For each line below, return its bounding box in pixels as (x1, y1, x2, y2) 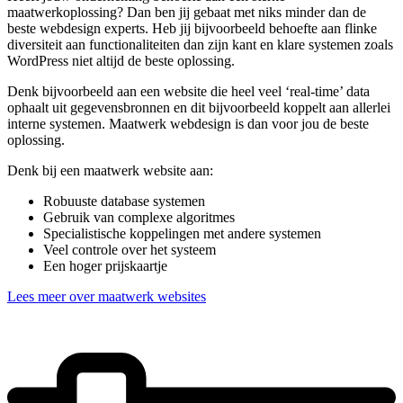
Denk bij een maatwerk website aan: (7, 162, 213, 178)
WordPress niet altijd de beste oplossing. (7, 52, 235, 68)
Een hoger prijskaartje (43, 257, 167, 273)
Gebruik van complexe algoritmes (43, 209, 235, 225)
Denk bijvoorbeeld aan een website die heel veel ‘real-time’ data (7, 83, 370, 99)
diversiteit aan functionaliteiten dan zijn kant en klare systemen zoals (7, 36, 393, 52)
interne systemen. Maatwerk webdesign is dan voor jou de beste (7, 115, 369, 131)
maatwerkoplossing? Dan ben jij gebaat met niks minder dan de (7, 4, 366, 20)
